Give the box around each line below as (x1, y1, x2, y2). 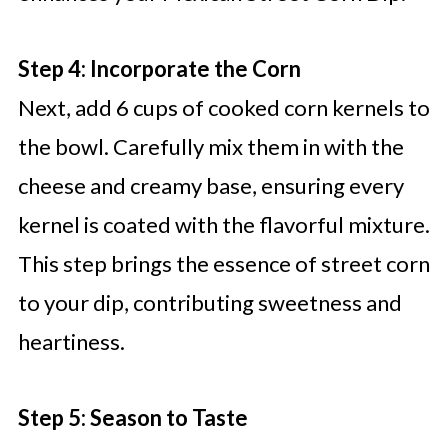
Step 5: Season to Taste (17, 404, 248, 432)
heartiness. (17, 328, 125, 356)
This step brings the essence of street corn (17, 250, 430, 278)
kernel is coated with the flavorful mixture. (17, 211, 430, 239)
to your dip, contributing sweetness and (17, 289, 402, 317)
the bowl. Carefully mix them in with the (17, 133, 404, 161)
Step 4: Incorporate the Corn (17, 55, 301, 83)
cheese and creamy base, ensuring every (17, 172, 404, 200)
